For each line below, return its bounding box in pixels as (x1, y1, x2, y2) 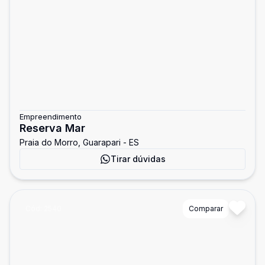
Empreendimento (20, 112, 82, 121)
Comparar (189, 204, 223, 213)
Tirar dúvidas (110, 154, 166, 164)
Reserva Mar (20, 122, 85, 134)
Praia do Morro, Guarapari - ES (20, 137, 139, 147)
